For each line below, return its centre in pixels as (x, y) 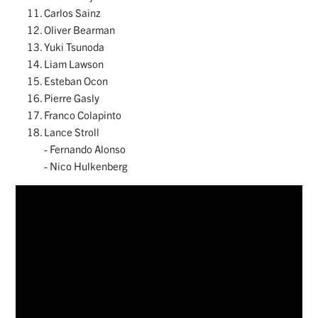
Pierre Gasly (72, 98)
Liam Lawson (74, 64)
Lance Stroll (72, 132)
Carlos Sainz (72, 13)
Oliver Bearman (79, 30)
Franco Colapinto (83, 115)
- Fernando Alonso (85, 149)
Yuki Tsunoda (74, 47)
